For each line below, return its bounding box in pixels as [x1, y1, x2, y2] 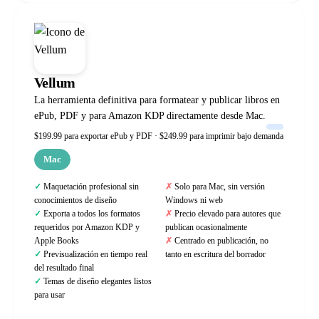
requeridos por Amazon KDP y [34, 222, 140, 232]
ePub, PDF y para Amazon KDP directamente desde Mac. [34, 110, 266, 121]
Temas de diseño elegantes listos [43, 276, 152, 286]
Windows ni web [165, 195, 223, 205]
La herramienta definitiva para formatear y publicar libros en [34, 95, 280, 105]
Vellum [34, 75, 75, 90]
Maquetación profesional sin [43, 182, 139, 192]
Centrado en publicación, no [174, 236, 268, 246]
